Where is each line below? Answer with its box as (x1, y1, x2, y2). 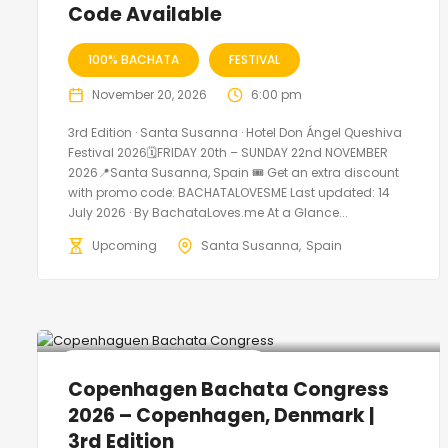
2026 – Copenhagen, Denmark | (68, 402, 374, 430)
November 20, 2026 (92, 86, 207, 104)
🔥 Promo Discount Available (77, 358, 250, 376)
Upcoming (92, 237, 157, 255)
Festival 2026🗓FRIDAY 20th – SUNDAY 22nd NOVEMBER (68, 144, 388, 162)
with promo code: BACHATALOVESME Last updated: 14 (68, 184, 390, 202)
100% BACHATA (88, 51, 179, 69)
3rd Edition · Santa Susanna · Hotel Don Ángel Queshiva (68, 124, 402, 142)
